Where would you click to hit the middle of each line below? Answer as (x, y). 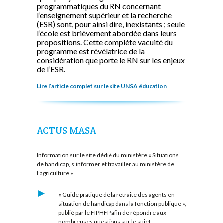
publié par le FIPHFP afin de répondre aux (112, 213)
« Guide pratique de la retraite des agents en (116, 195)
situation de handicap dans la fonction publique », (122, 204)
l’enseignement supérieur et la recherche (104, 15)
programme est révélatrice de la (91, 51)
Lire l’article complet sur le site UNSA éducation (102, 86)
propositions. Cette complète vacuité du (105, 42)
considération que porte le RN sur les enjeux (111, 60)
